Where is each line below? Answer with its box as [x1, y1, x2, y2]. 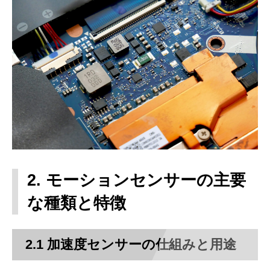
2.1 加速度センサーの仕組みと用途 [25, 237, 237, 253]
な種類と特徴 [27, 193, 126, 212]
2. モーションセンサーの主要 [27, 170, 246, 189]
